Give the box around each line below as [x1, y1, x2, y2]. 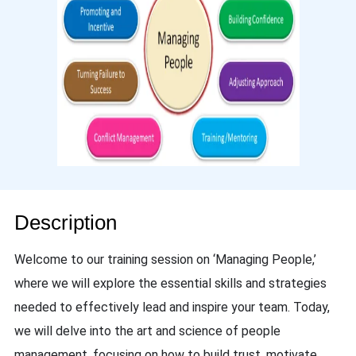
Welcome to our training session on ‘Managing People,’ [14, 252, 316, 267]
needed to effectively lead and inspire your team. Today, [14, 300, 330, 315]
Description [14, 211, 117, 234]
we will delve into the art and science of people [14, 323, 281, 339]
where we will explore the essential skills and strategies [14, 276, 327, 291]
